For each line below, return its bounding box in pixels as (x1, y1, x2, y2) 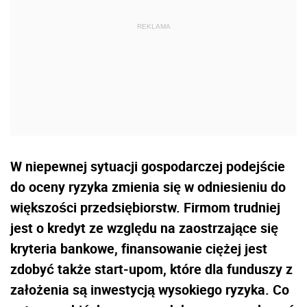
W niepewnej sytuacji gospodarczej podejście (10, 157, 285, 176)
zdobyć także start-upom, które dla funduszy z (10, 260, 293, 279)
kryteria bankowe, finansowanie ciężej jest (10, 239, 267, 258)
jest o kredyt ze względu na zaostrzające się (10, 219, 278, 238)
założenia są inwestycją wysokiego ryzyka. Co (10, 280, 289, 299)
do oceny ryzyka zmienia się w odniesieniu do (10, 177, 286, 197)
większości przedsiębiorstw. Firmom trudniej (10, 198, 280, 217)
